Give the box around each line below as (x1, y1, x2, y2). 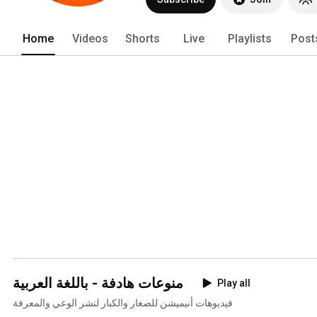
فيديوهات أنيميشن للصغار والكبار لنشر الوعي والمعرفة (13, 296, 233, 309)
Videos (72, 31, 108, 45)
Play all (217, 277, 250, 289)
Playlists (228, 31, 272, 45)
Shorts (125, 31, 160, 45)
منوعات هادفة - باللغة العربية (13, 274, 183, 292)
